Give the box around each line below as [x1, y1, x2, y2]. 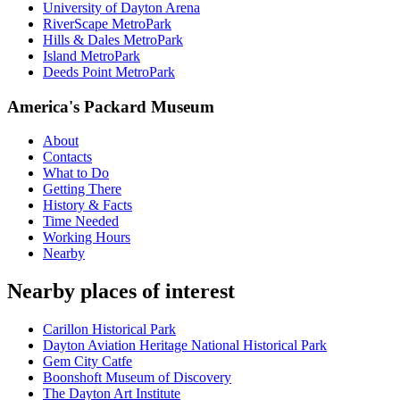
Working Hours [43, 229, 130, 246]
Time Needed [43, 213, 119, 229]
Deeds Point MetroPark [43, 63, 175, 79]
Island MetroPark [43, 47, 140, 63]
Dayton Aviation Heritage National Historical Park [43, 337, 327, 354]
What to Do [43, 165, 109, 181]
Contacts [43, 149, 92, 165]
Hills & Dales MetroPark [43, 31, 183, 47]
